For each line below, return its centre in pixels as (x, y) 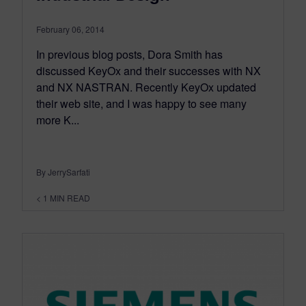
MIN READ (70, 198)
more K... (58, 120)
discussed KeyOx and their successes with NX (149, 71)
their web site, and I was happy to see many (141, 103)
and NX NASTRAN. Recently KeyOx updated (146, 87)
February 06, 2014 (70, 29)
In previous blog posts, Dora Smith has (129, 54)
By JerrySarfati (63, 172)
